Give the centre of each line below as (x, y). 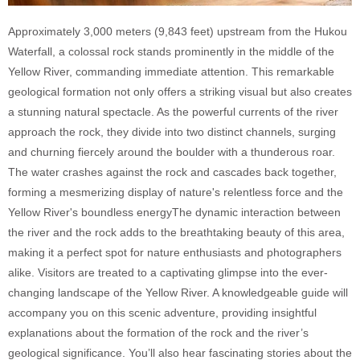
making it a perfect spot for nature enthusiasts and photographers (175, 252)
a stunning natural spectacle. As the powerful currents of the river (173, 111)
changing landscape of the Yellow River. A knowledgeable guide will (178, 292)
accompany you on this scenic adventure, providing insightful (162, 312)
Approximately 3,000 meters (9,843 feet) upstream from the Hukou (178, 31)
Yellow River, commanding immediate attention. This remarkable (171, 71)
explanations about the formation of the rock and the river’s (158, 332)
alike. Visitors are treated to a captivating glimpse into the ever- (168, 272)
